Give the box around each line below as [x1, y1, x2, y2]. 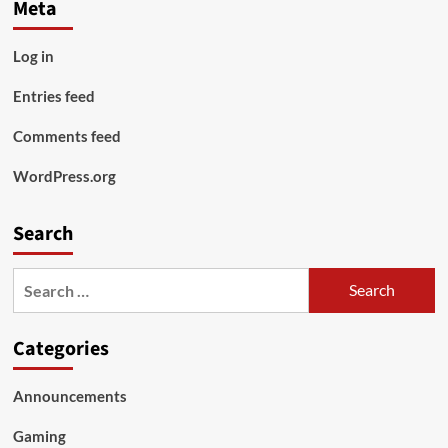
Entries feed [12, 86, 95, 105]
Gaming [12, 426, 66, 445]
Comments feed [12, 126, 121, 145]
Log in [12, 46, 54, 65]
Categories [12, 334, 109, 363]
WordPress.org [12, 166, 116, 185]
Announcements [12, 386, 127, 405]
